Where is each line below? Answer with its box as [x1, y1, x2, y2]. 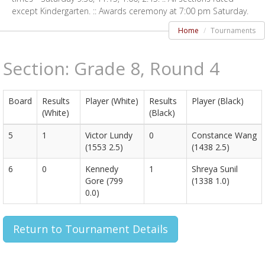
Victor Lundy [85, 130, 132, 141]
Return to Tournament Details [13, 222, 168, 236]
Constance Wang [192, 130, 257, 141]
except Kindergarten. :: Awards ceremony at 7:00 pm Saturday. [12, 5, 248, 17]
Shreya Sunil [192, 163, 238, 174]
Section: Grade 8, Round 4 [3, 56, 219, 80]
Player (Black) [192, 95, 244, 106]
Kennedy [85, 163, 118, 174]
